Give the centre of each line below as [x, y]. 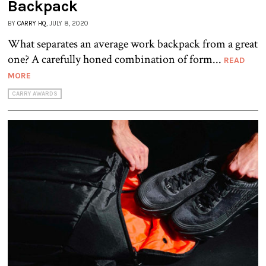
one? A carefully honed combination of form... [116, 59]
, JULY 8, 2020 [67, 23]
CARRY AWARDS [35, 94]
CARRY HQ [32, 23]
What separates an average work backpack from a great [133, 44]
